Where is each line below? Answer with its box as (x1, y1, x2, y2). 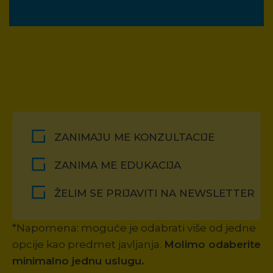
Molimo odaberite (164, 238, 261, 251)
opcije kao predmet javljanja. (12, 238, 164, 251)
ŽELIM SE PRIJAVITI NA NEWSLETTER (54, 187, 255, 200)
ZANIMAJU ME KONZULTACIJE (54, 131, 214, 144)
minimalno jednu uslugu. (12, 255, 144, 268)
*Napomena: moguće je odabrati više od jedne (12, 222, 256, 235)
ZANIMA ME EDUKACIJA (54, 159, 181, 172)
